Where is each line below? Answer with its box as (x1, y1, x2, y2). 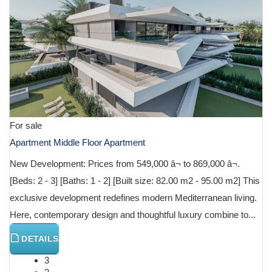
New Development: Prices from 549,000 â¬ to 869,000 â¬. (10, 158, 240, 169)
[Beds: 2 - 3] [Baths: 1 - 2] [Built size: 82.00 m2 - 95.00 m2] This (10, 175, 260, 186)
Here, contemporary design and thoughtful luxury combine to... (10, 209, 256, 220)
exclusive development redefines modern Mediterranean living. (10, 192, 257, 203)
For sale (10, 120, 42, 131)
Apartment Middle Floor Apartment (10, 137, 145, 148)
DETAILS (19, 234, 59, 244)
